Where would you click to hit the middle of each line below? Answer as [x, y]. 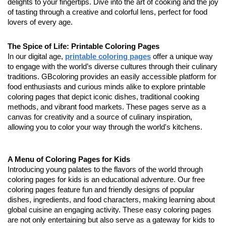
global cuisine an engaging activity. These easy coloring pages [109, 210]
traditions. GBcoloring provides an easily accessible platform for [112, 77]
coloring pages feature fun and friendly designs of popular [101, 190]
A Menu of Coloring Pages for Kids [69, 159]
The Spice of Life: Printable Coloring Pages [83, 46]
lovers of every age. [40, 22]
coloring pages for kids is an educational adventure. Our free [106, 180]
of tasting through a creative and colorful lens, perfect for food [107, 12]
